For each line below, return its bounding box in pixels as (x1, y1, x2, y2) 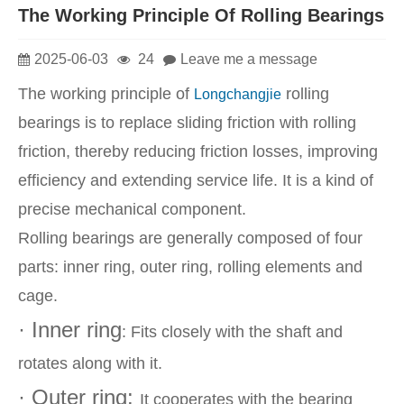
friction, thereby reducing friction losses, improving (18, 142, 378, 161)
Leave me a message (180, 50, 317, 67)
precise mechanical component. (18, 200, 246, 219)
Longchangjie (194, 87, 281, 103)
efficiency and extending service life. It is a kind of (18, 171, 373, 190)
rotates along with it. (18, 354, 162, 373)
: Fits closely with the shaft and (122, 323, 343, 342)
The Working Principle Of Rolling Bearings (18, 5, 384, 25)
